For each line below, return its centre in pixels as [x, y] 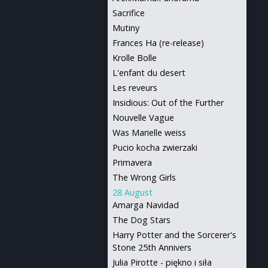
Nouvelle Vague [143, 118]
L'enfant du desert [149, 73]
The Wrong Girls [144, 177]
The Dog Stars [141, 220]
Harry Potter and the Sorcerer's [174, 235]
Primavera [132, 162]
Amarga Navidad [146, 205]
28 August [133, 192]
